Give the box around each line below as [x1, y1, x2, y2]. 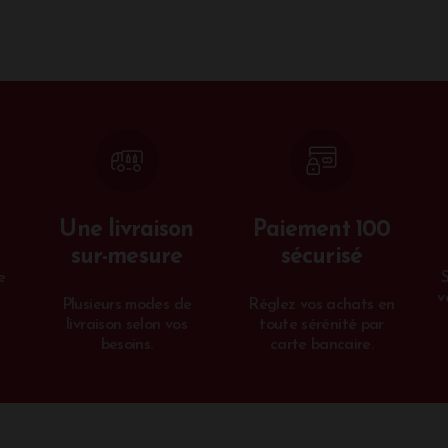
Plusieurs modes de [61, 297, 192, 314]
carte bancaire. [269, 337, 374, 354]
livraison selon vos [66, 317, 187, 334]
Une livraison [59, 219, 194, 243]
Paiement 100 [253, 219, 390, 243]
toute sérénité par [259, 317, 384, 334]
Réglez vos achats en [248, 297, 395, 314]
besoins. [100, 337, 153, 354]
